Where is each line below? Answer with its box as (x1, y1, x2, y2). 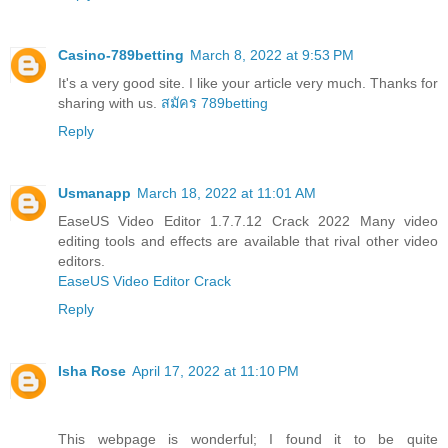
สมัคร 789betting (161, 94, 268, 111)
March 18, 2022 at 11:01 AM (137, 184, 316, 201)
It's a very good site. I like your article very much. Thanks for (58, 74, 438, 91)
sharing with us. (58, 94, 161, 111)
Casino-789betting (58, 46, 184, 63)
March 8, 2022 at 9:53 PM (190, 46, 354, 63)
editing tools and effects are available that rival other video (58, 232, 438, 249)
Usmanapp (58, 184, 131, 201)
